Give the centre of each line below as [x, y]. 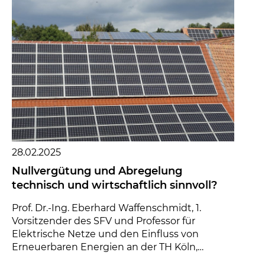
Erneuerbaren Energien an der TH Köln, [105, 247]
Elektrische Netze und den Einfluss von [105, 234]
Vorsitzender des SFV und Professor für [104, 221]
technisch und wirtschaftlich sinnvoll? [114, 185]
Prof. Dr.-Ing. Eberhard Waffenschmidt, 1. [106, 208]
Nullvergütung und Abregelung [97, 171]
